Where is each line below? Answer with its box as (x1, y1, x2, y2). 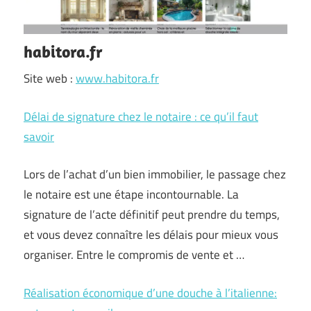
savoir (24, 127, 54, 146)
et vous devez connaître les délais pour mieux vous (24, 226, 278, 244)
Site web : (24, 69, 76, 87)
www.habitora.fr (76, 69, 159, 87)
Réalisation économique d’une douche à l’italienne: (24, 283, 277, 302)
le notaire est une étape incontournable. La (24, 185, 239, 203)
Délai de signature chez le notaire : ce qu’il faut (24, 107, 258, 126)
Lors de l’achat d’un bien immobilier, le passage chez (24, 165, 286, 183)
